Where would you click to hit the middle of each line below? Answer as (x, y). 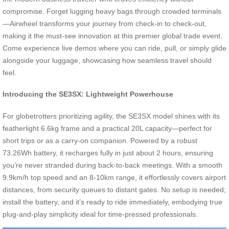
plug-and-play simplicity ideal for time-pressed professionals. (100, 214)
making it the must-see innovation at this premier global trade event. (112, 36)
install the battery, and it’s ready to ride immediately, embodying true (112, 202)
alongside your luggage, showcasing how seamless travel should (107, 60)
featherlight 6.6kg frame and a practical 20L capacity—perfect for (107, 128)
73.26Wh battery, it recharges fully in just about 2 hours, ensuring (108, 153)
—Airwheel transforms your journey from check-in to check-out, (105, 23)
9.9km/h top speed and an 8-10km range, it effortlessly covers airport (114, 177)
